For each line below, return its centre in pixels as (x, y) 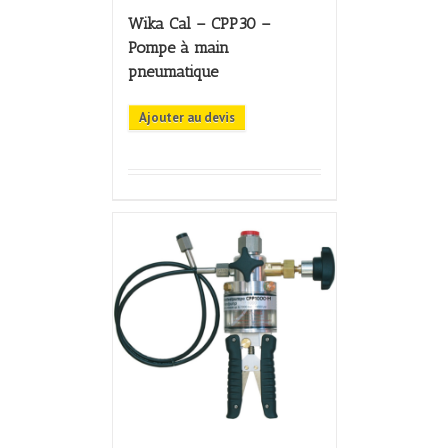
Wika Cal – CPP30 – (199, 24)
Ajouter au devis (186, 118)
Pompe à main (178, 48)
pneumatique (172, 72)
